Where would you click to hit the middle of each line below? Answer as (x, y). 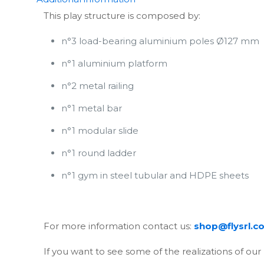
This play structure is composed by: (122, 16)
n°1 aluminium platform (115, 63)
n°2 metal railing (98, 86)
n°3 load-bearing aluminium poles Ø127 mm (161, 41)
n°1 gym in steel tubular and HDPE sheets (155, 175)
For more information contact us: (119, 226)
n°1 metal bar (92, 108)
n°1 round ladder (99, 153)
